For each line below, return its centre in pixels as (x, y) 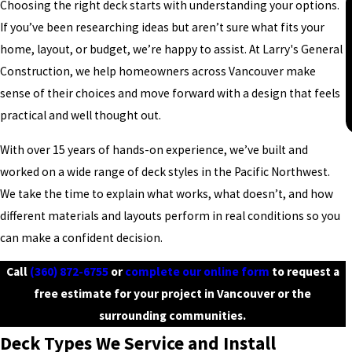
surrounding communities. (173, 316)
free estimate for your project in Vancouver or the (173, 294)
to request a (304, 272)
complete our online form (197, 272)
